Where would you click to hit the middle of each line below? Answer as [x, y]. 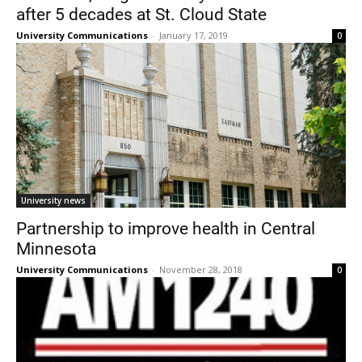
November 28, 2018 [201, 269]
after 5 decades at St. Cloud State [141, 13]
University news [53, 200]
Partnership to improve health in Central [166, 227]
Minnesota [56, 248]
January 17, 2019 [194, 35]
